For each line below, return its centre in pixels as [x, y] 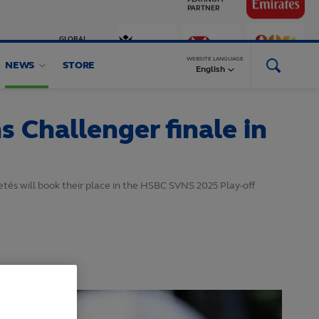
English [210, 69]
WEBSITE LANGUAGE [215, 58]
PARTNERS [78, 24]
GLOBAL [73, 16]
